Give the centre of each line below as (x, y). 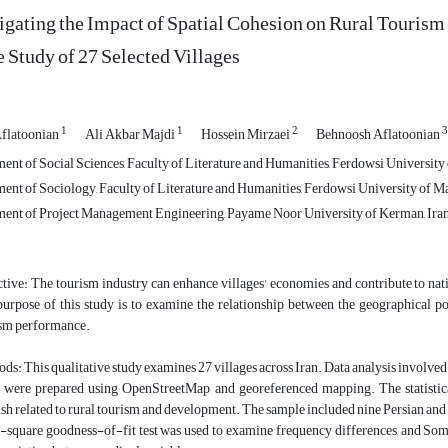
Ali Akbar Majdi (131, 135)
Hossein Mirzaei (246, 135)
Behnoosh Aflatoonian (379, 135)
